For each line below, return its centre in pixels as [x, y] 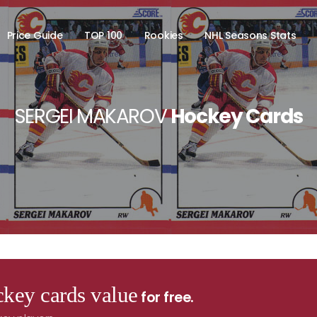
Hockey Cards [237, 116]
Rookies [163, 35]
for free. [166, 298]
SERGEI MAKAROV [92, 116]
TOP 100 [103, 35]
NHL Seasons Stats [250, 35]
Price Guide [35, 35]
